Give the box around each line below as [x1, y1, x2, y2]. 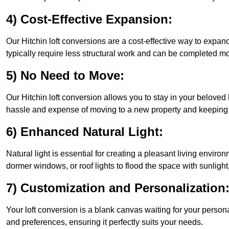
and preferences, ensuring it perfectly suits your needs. [6, 218, 203, 227]
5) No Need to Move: [6, 68, 124, 83]
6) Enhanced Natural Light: [6, 125, 163, 139]
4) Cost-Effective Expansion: [6, 12, 172, 27]
